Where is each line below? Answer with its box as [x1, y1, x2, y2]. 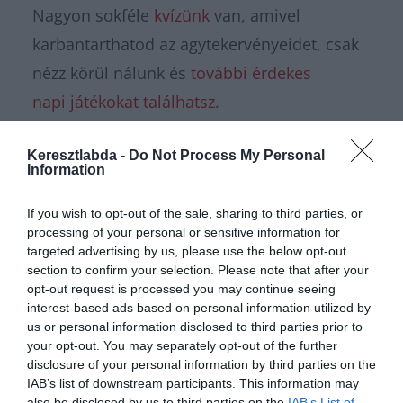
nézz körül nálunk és [32, 62, 186, 84]
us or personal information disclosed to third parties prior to [27, 318, 363, 334]
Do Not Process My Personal [129, 147, 325, 163]
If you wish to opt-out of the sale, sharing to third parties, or [27, 205, 363, 220]
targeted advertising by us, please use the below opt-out [27, 243, 346, 258]
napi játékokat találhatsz [32, 91, 215, 112]
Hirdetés [180, 339, 223, 355]
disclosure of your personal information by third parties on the [27, 356, 376, 372]
